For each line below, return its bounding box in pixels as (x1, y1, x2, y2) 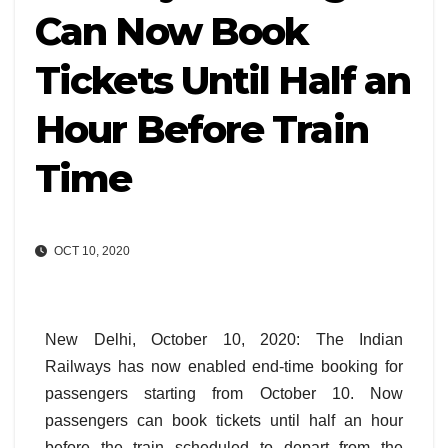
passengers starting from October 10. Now (45, 385, 403, 403)
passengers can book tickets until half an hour (45, 412, 403, 430)
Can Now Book (35, 8, 308, 55)
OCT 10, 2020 (51, 244, 130, 259)
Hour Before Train (35, 106, 368, 153)
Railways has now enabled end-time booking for (45, 358, 403, 376)
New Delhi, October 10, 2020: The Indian (45, 331, 403, 349)
